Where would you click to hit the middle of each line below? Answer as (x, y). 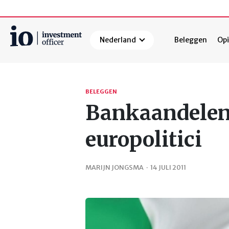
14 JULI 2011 (168, 167)
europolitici (144, 140)
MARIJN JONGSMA (114, 167)
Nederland (118, 40)
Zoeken (25, 65)
